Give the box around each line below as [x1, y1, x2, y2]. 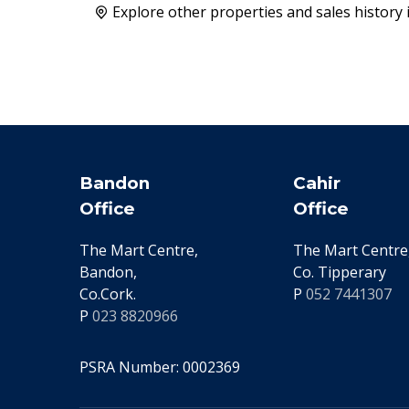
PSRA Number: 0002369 [79, 357, 240, 378]
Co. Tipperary [293, 262, 386, 283]
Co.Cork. [79, 284, 136, 305]
